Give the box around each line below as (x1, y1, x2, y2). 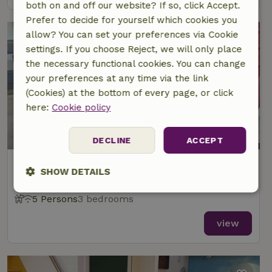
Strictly (45, 192, 80, 203)
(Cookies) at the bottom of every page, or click (25, 87, 234, 99)
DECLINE (92, 135, 132, 146)
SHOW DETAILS (40, 166, 110, 178)
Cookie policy (52, 102, 111, 114)
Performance (106, 192, 166, 203)
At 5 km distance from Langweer (15, 173, 169, 185)
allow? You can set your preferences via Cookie (25, 29, 239, 41)
